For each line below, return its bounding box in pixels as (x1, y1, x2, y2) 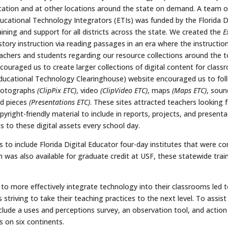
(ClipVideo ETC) (100, 85, 148, 95)
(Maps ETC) (172, 85, 207, 95)
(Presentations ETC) (29, 97, 90, 107)
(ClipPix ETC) (37, 85, 76, 95)
